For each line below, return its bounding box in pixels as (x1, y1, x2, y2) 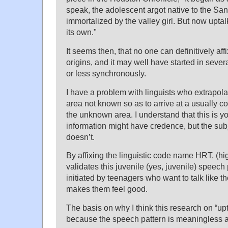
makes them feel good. (66, 184, 148, 194)
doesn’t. (66, 132, 95, 141)
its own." (66, 27, 97, 37)
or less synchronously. (66, 68, 146, 78)
